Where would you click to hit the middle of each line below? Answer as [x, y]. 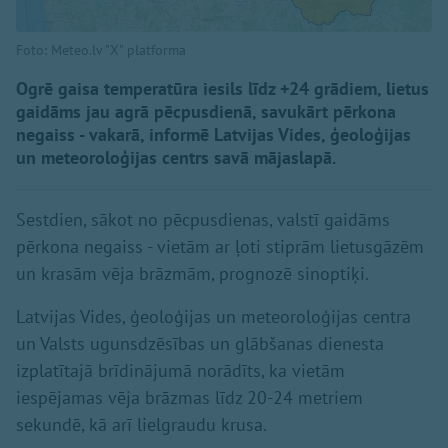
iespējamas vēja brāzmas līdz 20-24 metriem [189, 398]
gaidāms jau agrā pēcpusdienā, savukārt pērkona [206, 112]
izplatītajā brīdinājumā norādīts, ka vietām [180, 371]
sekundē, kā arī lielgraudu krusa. [141, 425]
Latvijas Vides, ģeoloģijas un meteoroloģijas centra [213, 317]
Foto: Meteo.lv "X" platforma [101, 50]
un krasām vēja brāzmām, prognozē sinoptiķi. [192, 274]
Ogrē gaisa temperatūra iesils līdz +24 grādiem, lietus [222, 89]
